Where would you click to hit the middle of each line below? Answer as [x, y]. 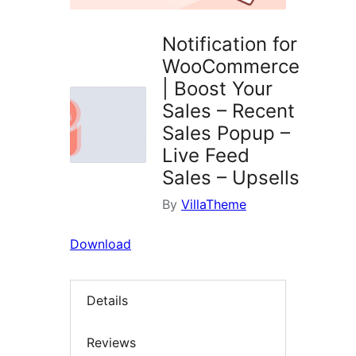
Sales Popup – [226, 133]
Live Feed [206, 156]
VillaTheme [214, 205]
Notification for [230, 44]
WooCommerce [231, 67]
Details [107, 301]
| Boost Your [217, 89]
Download [101, 244]
